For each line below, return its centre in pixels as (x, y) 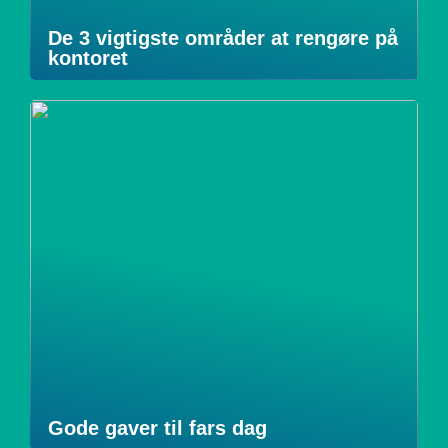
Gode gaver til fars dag (157, 427)
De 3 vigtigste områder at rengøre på (223, 37)
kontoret (88, 57)
